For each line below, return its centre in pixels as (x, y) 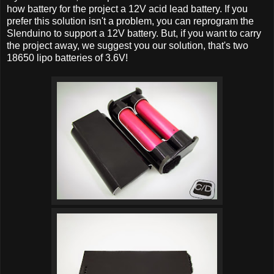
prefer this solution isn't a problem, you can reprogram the (130, 21)
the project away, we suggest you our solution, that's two (128, 46)
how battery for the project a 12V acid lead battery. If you (127, 9)
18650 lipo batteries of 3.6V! (67, 58)
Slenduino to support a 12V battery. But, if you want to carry (134, 34)
